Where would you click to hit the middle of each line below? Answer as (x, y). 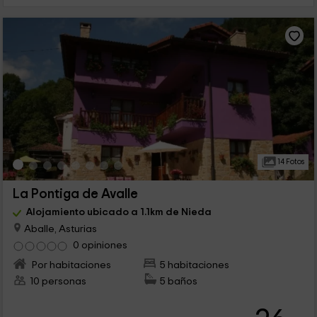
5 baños (179, 282)
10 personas (58, 282)
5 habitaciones (195, 265)
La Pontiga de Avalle (75, 195)
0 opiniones (100, 246)
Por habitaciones (70, 265)
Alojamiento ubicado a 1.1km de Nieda (119, 212)
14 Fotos (290, 162)
